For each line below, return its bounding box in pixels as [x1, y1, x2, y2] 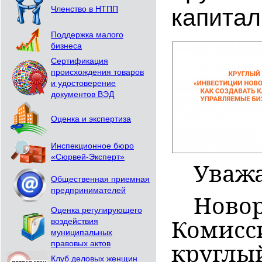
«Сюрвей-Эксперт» [51, 153, 125, 161]
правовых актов [51, 239, 111, 248]
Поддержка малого [51, 30, 123, 39]
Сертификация [51, 57, 108, 65]
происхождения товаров [51, 68, 144, 77]
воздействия [51, 217, 98, 226]
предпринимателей [51, 186, 126, 195]
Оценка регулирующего [51, 206, 142, 215]
